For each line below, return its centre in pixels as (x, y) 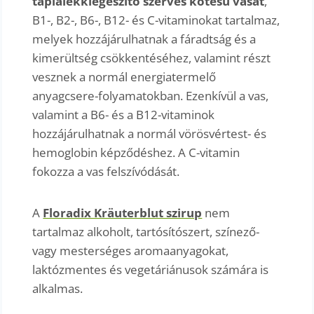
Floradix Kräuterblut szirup (123, 212)
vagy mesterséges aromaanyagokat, (131, 250)
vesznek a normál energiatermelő (124, 76)
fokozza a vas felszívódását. (106, 171)
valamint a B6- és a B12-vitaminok (124, 114)
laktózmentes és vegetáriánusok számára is (151, 269)
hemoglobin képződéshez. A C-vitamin (136, 152)
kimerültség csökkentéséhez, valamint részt (152, 57)
